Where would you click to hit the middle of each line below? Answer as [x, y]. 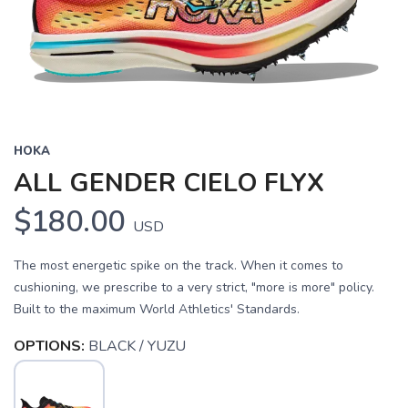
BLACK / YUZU [137, 347]
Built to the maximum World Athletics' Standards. [157, 310]
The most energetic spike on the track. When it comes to [178, 266]
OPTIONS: [49, 347]
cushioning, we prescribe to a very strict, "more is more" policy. [194, 288]
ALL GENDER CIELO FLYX [169, 184]
